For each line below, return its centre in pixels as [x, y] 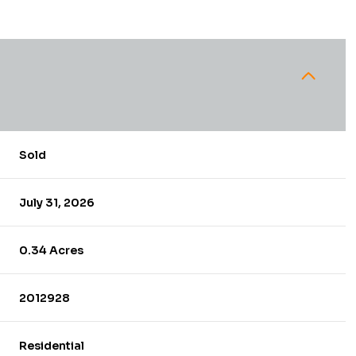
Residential [52, 345]
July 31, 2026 [57, 202]
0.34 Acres [52, 250]
